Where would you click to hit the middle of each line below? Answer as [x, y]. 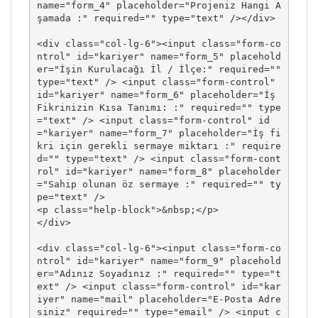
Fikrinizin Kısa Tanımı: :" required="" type [159, 107]
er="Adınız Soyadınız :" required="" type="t [159, 273]
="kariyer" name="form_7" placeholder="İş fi [159, 133]
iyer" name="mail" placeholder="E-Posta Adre [159, 299]
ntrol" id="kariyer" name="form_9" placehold [159, 261]
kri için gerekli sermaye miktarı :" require [159, 146]
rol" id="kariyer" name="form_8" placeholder [159, 171]
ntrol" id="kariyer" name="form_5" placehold [159, 56]
